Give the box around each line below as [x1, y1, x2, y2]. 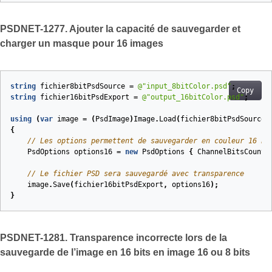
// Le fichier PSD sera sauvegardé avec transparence [27, 169, 244, 178]
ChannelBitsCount [197, 148, 265, 156]
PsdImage [95, 115, 129, 123]
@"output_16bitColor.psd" [142, 93, 244, 101]
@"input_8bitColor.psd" [138, 82, 231, 90]
